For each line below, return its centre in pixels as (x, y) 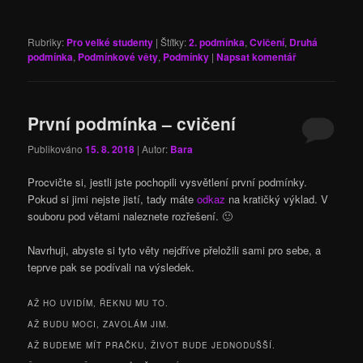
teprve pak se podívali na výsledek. (111, 267)
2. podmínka (217, 43)
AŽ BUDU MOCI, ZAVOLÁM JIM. (99, 325)
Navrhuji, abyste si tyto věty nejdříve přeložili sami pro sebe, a (175, 250)
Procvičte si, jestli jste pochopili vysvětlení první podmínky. (168, 181)
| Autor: (154, 148)
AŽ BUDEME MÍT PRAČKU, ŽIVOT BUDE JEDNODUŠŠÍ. (152, 346)
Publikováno (57, 148)
